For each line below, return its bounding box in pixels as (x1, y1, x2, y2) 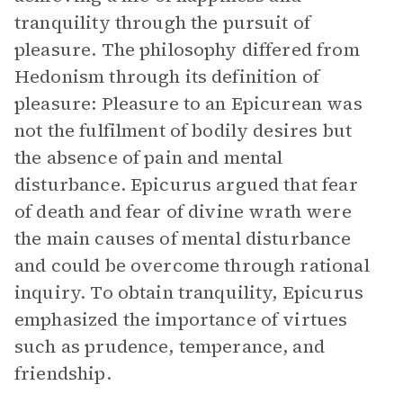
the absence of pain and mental (14, 145, 283, 170)
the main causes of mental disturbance (14, 226, 352, 251)
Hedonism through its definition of (14, 64, 320, 89)
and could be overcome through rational (14, 253, 370, 278)
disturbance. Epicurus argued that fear (14, 172, 358, 197)
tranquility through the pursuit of (14, 10, 311, 35)
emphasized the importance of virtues (14, 307, 348, 332)
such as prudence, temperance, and (14, 334, 325, 359)
